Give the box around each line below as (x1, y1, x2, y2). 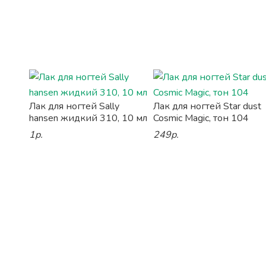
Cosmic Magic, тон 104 (153, 112, 249, 125)
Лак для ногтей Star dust (153, 100, 262, 113)
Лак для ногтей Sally (28, 100, 119, 113)
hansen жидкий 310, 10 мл (28, 112, 147, 125)
